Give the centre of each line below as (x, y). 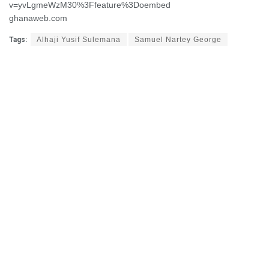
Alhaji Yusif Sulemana (79, 39)
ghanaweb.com (38, 18)
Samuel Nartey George (178, 39)
